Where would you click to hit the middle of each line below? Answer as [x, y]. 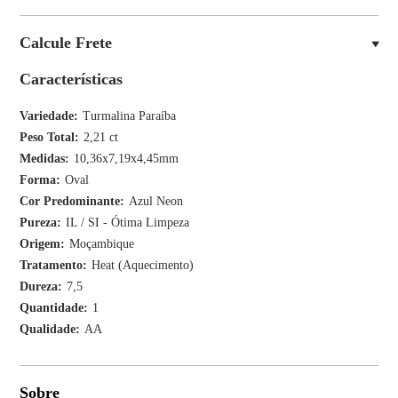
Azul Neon [156, 201]
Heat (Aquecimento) [143, 265]
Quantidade [52, 308]
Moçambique [102, 244]
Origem [40, 244]
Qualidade [48, 329]
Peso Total [48, 137]
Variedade [47, 116]
